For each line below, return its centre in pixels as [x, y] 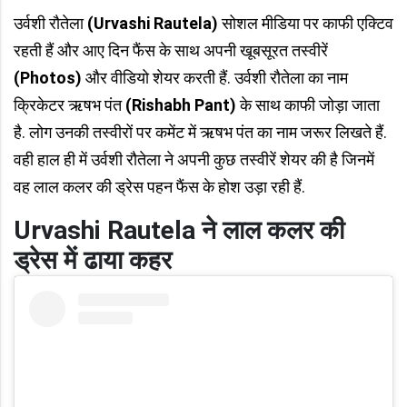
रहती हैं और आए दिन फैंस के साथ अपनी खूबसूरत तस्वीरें [171, 50]
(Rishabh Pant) [181, 105]
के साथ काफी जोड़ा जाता [308, 105]
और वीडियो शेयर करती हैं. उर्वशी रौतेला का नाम [217, 78]
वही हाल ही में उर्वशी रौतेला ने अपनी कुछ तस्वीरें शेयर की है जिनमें [194, 159]
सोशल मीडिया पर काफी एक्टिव [308, 23]
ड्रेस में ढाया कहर [93, 260]
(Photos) [50, 78]
